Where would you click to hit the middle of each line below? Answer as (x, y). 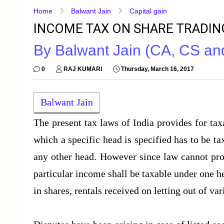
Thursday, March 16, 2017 (157, 69)
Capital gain (148, 11)
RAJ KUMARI (83, 69)
